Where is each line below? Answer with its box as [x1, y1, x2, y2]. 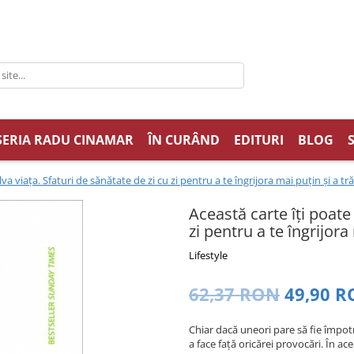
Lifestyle [189, 247, 228, 262]
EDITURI [233, 130, 284, 149]
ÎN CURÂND [147, 130, 220, 149]
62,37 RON [189, 281, 280, 306]
